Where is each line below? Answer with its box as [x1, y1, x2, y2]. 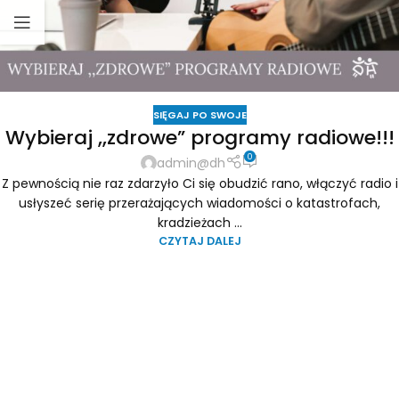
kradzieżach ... [157, 213, 242, 232]
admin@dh [157, 153, 226, 172]
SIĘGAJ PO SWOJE [152, 108, 247, 122]
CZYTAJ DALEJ [158, 232, 241, 248]
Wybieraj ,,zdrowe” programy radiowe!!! [4, 124, 395, 152]
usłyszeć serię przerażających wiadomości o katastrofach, [19, 193, 380, 212]
